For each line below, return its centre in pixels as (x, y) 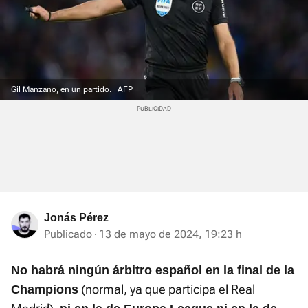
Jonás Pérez (76, 218)
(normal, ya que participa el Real (167, 289)
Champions (45, 290)
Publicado (68, 234)
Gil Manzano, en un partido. (62, 90)
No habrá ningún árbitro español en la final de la (153, 271)
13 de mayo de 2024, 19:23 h (170, 234)
